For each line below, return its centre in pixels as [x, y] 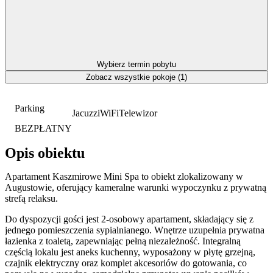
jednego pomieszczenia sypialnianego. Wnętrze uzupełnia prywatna [135, 230]
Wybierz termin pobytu [136, 64]
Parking [30, 108]
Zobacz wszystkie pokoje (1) [136, 77]
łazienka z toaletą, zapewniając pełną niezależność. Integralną [123, 241]
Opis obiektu [45, 153]
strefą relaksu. [31, 199]
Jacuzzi [86, 113]
